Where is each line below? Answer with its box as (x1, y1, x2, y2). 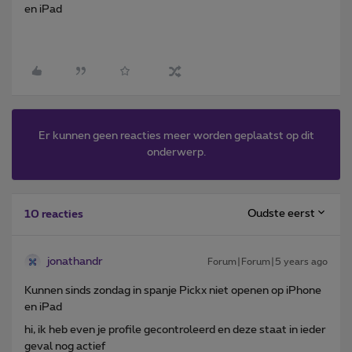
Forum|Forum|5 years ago (207, 256, 328, 266)
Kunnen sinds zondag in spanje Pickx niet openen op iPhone (24, 284, 321, 296)
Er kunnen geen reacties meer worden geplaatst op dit (38, 130, 314, 141)
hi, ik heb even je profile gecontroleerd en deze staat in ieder (24, 324, 326, 335)
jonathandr (47, 255, 103, 267)
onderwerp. (146, 146, 206, 158)
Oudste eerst (247, 208, 315, 220)
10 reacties (24, 208, 83, 220)
